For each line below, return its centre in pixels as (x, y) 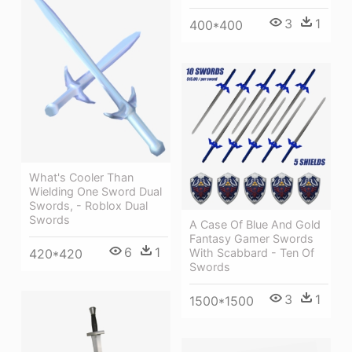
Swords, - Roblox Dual (88, 205)
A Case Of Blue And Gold (255, 224)
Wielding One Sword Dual (95, 191)
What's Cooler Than (81, 177)
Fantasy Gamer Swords (251, 238)
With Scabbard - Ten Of (252, 252)
